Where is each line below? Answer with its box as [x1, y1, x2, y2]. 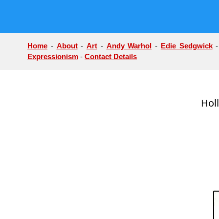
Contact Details [85, 52, 137, 61]
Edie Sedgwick [160, 42, 213, 50]
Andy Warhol [106, 42, 152, 50]
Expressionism [27, 52, 78, 61]
